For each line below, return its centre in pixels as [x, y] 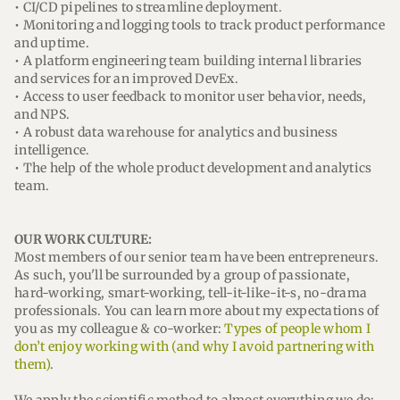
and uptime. [52, 43]
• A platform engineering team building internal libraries [188, 61]
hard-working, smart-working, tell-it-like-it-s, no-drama [191, 293]
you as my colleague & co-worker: [120, 329]
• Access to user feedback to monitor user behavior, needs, [191, 96]
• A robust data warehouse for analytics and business [176, 132]
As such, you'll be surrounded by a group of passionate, [182, 275]
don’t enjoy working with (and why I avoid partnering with [195, 346]
